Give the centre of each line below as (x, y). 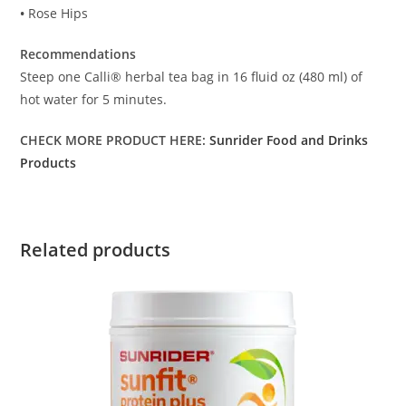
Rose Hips (58, 14)
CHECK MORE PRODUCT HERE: (115, 140)
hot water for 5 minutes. (94, 100)
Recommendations (78, 54)
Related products (96, 250)
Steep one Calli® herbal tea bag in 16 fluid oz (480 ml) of (192, 77)
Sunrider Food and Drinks (289, 140)
